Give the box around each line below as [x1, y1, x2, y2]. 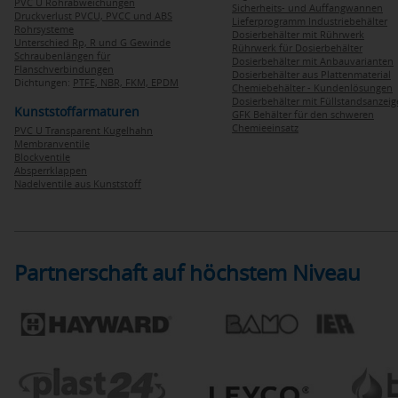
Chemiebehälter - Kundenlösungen [232, 81, 393, 94]
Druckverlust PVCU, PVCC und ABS [14, 9, 172, 22]
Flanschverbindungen [14, 62, 114, 76]
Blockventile [14, 150, 70, 163]
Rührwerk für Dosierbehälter [232, 41, 362, 54]
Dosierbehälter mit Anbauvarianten [232, 54, 394, 68]
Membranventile [14, 137, 90, 150]
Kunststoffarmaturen [14, 103, 139, 120]
